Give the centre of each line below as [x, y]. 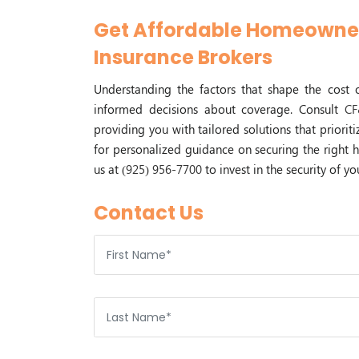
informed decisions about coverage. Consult [219, 109]
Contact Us [149, 213]
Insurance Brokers [183, 58]
